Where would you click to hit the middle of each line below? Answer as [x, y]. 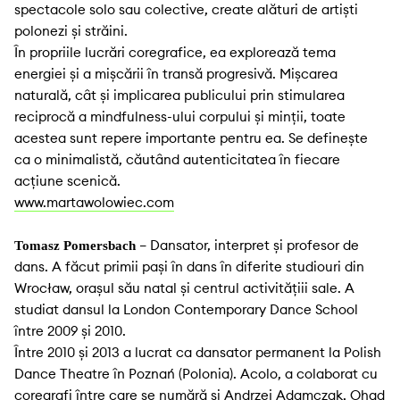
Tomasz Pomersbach [75, 246]
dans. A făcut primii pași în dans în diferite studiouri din [189, 267]
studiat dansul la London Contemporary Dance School [186, 310]
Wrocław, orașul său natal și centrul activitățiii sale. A [184, 288]
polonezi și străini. [73, 31]
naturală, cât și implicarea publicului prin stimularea [179, 96]
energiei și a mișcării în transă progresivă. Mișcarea [176, 74]
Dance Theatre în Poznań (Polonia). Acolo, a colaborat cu [196, 374]
